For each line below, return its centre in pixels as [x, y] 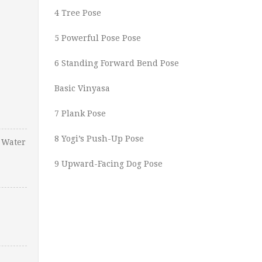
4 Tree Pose [78, 13]
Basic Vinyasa [82, 88]
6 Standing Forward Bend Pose [117, 63]
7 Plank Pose [80, 113]
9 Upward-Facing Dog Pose [108, 164]
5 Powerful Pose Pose [98, 38]
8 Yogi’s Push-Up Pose [99, 139]
